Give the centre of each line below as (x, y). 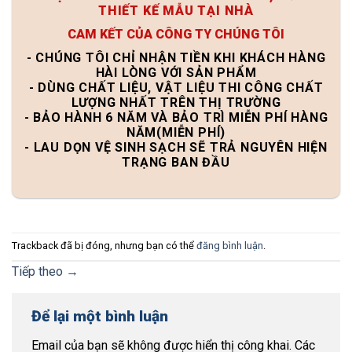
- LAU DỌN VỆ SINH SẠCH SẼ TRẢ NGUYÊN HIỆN (176, 148)
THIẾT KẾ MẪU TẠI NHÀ (176, 11)
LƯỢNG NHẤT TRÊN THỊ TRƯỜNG (176, 103)
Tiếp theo (39, 271)
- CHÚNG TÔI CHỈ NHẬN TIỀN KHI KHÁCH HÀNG (176, 58)
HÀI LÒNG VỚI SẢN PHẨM (176, 73)
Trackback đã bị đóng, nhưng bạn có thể (104, 245)
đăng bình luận (230, 245)
